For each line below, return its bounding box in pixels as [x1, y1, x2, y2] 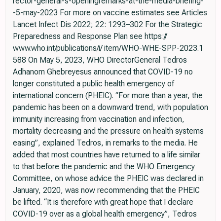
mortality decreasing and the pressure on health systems [13, 126, 204, 136]
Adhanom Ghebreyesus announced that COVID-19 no [13, 67, 193, 77]
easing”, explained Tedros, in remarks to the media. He [13, 138, 198, 148]
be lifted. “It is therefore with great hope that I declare [13, 197, 193, 207]
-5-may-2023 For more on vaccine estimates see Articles [13, 8, 207, 18]
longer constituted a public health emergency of [13, 79, 174, 89]
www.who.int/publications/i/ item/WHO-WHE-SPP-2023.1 [13, 43, 203, 53]
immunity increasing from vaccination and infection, [13, 114, 184, 124]
